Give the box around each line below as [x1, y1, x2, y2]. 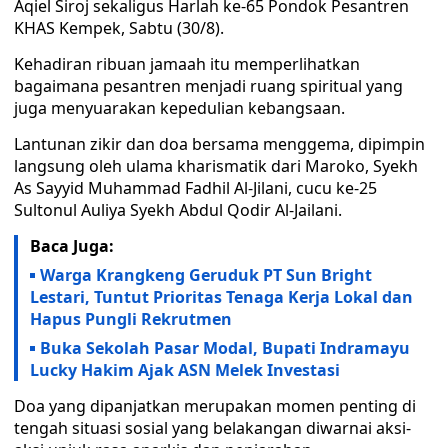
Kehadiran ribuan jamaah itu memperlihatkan [14, 53, 360, 75]
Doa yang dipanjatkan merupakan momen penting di [14, 395, 416, 417]
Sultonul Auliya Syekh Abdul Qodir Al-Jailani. [14, 199, 342, 221]
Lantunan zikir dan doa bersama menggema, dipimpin [14, 133, 425, 155]
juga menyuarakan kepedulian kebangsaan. [14, 97, 345, 119]
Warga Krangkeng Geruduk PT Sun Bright [40, 264, 372, 286]
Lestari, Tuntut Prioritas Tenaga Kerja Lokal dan [30, 286, 413, 308]
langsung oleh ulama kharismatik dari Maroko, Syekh [14, 155, 418, 177]
